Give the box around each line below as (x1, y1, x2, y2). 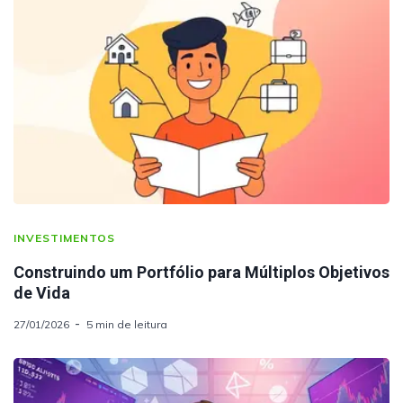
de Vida (13, 282, 70, 302)
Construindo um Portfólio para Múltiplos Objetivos (13, 262, 390, 282)
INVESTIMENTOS (13, 230, 115, 245)
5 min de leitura (86, 317, 167, 331)
